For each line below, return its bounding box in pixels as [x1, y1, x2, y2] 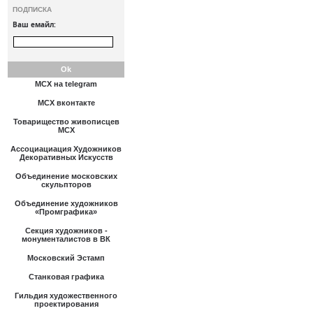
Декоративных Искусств [19, 153, 113, 161]
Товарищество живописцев [13, 117, 119, 126]
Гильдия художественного [15, 291, 117, 300]
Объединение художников [14, 199, 118, 208]
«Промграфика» [35, 208, 97, 216]
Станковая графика [28, 272, 104, 281]
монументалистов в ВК [22, 235, 110, 243]
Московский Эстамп [27, 254, 105, 262]
